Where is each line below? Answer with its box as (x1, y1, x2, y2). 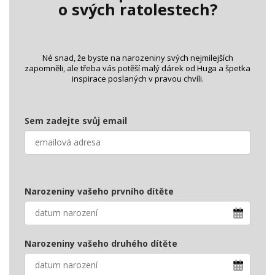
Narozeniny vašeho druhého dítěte (25, 237, 177, 249)
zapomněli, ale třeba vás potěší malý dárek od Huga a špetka (25, 62, 250, 74)
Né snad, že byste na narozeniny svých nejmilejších (42, 52, 233, 63)
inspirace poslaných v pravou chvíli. (71, 72, 204, 84)
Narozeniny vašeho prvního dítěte (25, 185, 174, 197)
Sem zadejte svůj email (25, 114, 127, 126)
